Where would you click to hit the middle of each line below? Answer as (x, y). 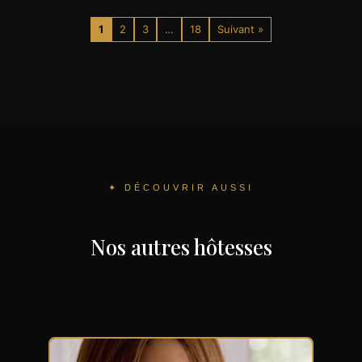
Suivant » (240, 29)
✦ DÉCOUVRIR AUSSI (181, 188)
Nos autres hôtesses (181, 247)
